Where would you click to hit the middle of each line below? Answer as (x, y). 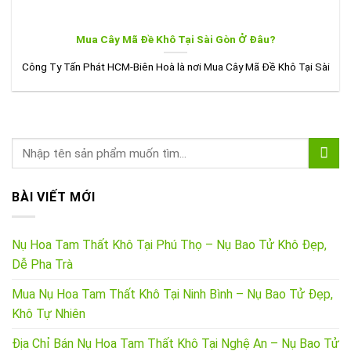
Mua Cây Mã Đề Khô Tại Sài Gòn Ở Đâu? (175, 40)
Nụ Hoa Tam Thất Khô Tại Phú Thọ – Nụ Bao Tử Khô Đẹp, (169, 244)
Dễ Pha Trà (42, 264)
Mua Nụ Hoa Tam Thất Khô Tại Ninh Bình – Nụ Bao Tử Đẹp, (172, 294)
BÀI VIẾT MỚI (54, 197)
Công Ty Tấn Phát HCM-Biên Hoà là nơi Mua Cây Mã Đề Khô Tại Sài (175, 66)
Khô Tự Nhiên (49, 313)
